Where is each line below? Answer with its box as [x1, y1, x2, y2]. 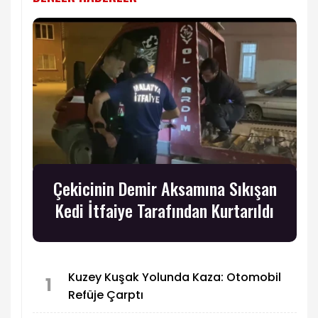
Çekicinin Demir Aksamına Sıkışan [53, 175, 277, 202]
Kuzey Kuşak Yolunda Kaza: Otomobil [68, 268, 281, 285]
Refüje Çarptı [68, 286, 143, 303]
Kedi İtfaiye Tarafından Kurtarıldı [55, 197, 274, 224]
